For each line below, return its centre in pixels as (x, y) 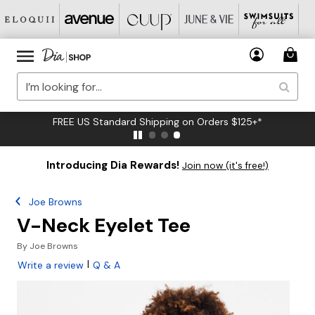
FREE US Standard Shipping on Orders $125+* (157, 122)
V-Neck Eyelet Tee (104, 225)
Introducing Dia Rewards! (113, 165)
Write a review (51, 265)
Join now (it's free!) (225, 166)
